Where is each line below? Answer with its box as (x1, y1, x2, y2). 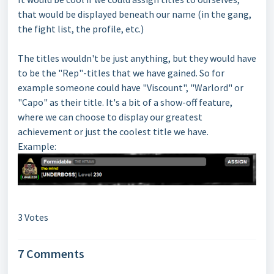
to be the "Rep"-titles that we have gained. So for (18, 67, 224, 79)
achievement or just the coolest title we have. (18, 125, 209, 138)
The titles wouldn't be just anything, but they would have (18, 52, 256, 64)
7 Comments (18, 245, 84, 261)
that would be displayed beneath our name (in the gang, (18, 8, 251, 20)
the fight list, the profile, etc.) (18, 23, 144, 35)
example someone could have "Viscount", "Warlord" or (18, 81, 243, 94)
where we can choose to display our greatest (18, 111, 202, 123)
